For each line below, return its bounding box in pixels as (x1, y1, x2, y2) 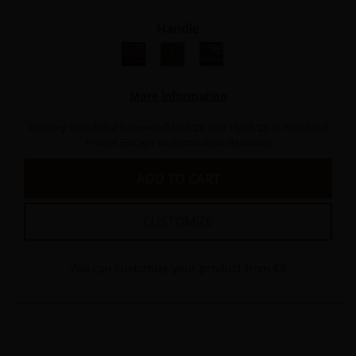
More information (129, 88, 227, 103)
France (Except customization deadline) (85, 135, 271, 149)
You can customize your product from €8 (76, 261, 286, 276)
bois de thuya (132, 41, 215, 58)
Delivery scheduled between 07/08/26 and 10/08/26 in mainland (29, 120, 327, 134)
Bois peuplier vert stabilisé (171, 41, 331, 58)
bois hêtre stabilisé (210, 41, 324, 58)
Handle (157, 20, 199, 37)
